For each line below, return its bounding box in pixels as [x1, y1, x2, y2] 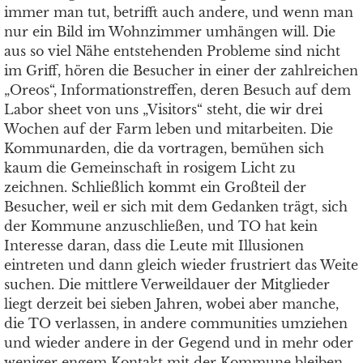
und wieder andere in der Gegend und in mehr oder [4, 335, 353, 351]
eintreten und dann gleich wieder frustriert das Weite [4, 257, 358, 273]
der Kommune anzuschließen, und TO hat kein [4, 218, 318, 234]
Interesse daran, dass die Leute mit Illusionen [4, 237, 304, 254]
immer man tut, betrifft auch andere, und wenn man [4, 4, 353, 20]
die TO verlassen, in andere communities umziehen [4, 315, 348, 331]
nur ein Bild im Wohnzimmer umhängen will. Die [4, 23, 335, 40]
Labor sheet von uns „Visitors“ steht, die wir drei [4, 101, 322, 117]
